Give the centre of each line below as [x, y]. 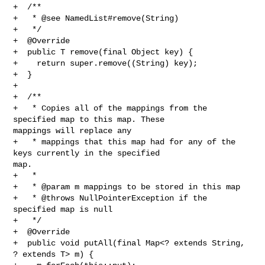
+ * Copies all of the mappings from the [110, 108]
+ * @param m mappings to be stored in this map [127, 187]
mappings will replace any [72, 130]
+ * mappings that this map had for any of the [125, 142]
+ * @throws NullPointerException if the [110, 198]
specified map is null [63, 209]
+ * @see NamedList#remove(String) [96, 18]
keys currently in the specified [89, 153]
